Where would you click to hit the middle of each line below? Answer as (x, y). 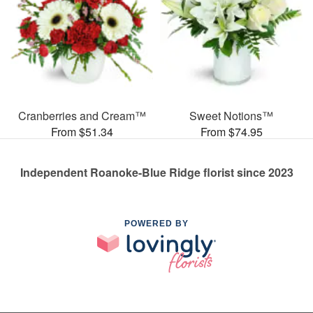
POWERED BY (156, 223)
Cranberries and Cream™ (82, 115)
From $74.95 (231, 131)
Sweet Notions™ (231, 115)
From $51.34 (82, 131)
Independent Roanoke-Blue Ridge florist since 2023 (156, 172)
